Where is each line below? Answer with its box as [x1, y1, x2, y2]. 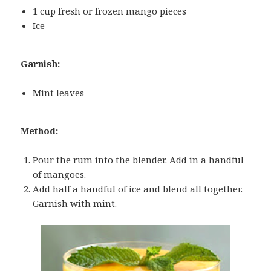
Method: [21, 125, 59, 137]
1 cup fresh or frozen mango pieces [33, 5, 187, 18]
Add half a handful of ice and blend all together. [33, 183, 243, 195]
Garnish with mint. [33, 197, 117, 210]
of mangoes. [33, 168, 87, 181]
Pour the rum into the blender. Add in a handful [33, 154, 244, 166]
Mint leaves [33, 87, 85, 99]
